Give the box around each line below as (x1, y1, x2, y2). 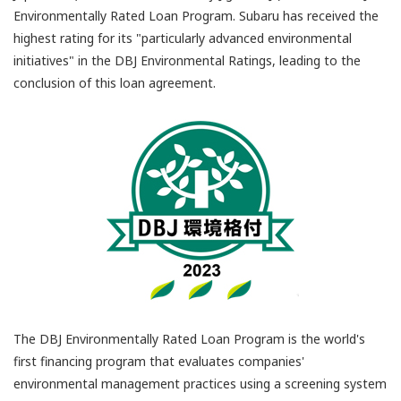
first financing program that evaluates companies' (13, 353, 304, 370)
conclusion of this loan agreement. (13, 74, 216, 91)
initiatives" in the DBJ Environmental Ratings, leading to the (13, 52, 361, 69)
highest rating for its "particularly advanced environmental (13, 30, 352, 47)
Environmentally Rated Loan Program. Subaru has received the (13, 7, 379, 24)
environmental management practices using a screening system (13, 375, 387, 392)
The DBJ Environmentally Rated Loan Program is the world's (13, 330, 365, 347)
